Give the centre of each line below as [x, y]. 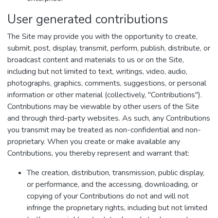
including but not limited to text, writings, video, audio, [97, 72]
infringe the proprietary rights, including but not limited [117, 208]
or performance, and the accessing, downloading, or [112, 184]
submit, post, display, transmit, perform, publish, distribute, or [109, 48]
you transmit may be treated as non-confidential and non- [104, 130]
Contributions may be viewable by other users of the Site [103, 107]
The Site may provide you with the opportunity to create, [102, 36]
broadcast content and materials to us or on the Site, [96, 60]
